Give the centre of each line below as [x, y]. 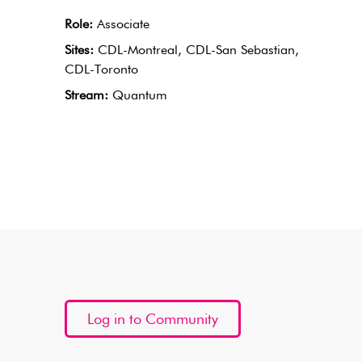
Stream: [86, 96]
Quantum [138, 96]
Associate [121, 25]
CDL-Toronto [101, 70]
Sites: [79, 51]
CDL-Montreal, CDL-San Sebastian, [196, 51]
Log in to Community [153, 320]
